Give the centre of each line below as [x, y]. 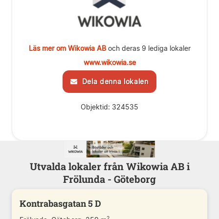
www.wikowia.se [109, 62]
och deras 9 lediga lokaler [148, 48]
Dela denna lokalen [113, 81]
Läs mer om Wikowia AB [67, 48]
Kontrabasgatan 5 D [60, 203]
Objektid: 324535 [109, 107]
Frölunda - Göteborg [109, 179]
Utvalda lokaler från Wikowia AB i [109, 166]
